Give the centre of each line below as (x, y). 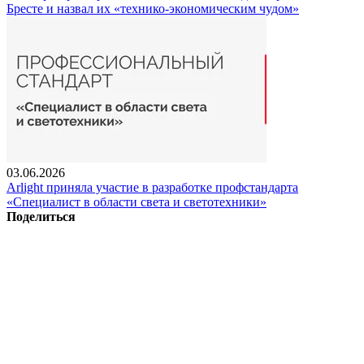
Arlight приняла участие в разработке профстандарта (152, 187)
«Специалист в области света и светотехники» (136, 201)
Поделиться (41, 216)
